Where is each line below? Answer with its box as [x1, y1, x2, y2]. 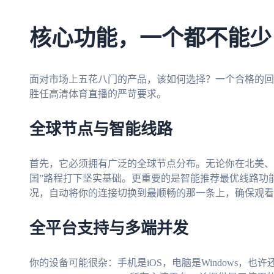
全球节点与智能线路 [29, 122, 172, 138]
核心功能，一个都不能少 [29, 28, 272, 51]
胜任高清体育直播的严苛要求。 [29, 89, 166, 100]
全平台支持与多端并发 [29, 221, 188, 237]
